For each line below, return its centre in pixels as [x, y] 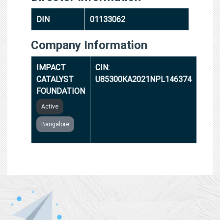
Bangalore [55, 124]
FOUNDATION [61, 91]
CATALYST [55, 79]
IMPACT [51, 67]
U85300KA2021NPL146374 [143, 79]
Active [50, 106]
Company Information [89, 45]
